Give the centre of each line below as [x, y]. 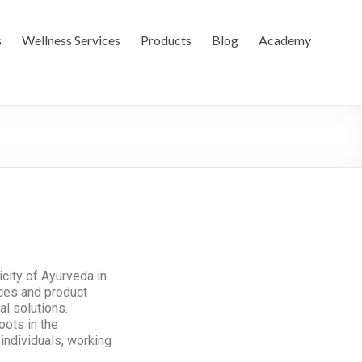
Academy [285, 40]
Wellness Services [71, 40]
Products [166, 40]
